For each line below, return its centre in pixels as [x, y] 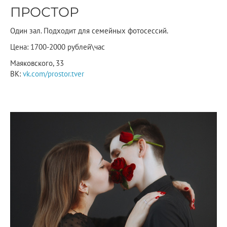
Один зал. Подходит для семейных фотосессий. [89, 30]
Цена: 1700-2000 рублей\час [58, 47]
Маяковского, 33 [37, 63]
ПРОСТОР [44, 12]
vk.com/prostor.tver [53, 74]
